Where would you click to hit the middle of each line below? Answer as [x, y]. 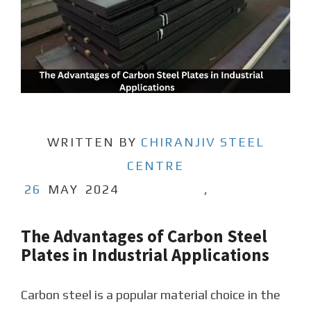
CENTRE [155, 165]
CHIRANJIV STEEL [202, 142]
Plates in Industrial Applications [145, 254]
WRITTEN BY [94, 142]
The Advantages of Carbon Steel [144, 236]
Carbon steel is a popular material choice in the [151, 294]
